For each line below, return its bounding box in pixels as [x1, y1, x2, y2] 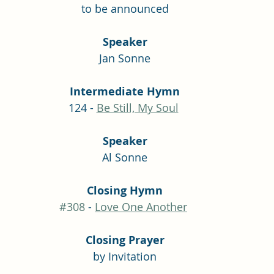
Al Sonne [102, 150, 147, 165]
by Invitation [93, 249, 157, 264]
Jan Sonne [99, 51, 150, 66]
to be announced [81, 1, 169, 17]
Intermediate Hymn [70, 84, 180, 100]
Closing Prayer [85, 232, 165, 248]
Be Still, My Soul [96, 100, 179, 116]
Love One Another [95, 199, 187, 215]
